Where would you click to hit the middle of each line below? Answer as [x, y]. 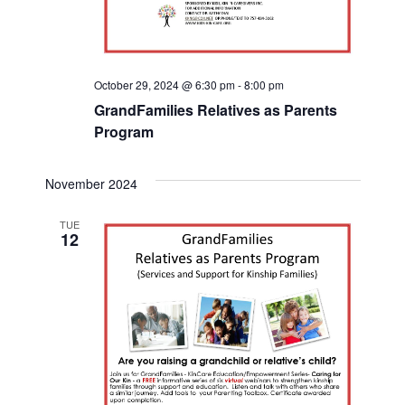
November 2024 [91, 184]
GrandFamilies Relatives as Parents [215, 110]
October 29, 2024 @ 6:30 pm [164, 85]
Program [123, 132]
